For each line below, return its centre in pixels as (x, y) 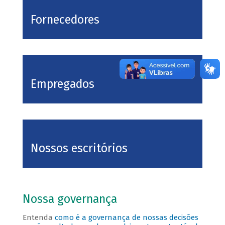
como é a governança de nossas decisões (126, 218)
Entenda (38, 218)
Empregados (62, 84)
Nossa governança (71, 199)
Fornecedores (65, 20)
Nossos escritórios (79, 149)
